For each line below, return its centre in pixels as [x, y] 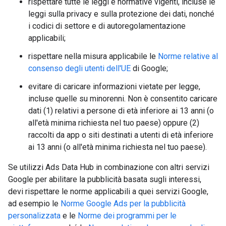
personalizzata [34, 216]
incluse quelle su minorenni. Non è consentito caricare [123, 99]
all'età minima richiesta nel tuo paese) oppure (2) [114, 123]
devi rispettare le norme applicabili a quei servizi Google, [108, 191]
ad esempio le [34, 204]
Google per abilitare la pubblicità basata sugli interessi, [105, 179]
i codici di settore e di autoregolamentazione [107, 26]
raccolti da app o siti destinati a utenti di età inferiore [121, 135]
